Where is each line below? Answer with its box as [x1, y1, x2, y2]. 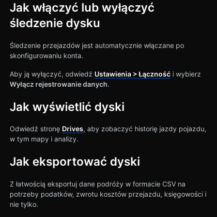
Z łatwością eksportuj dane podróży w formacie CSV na [10, 179, 186, 188]
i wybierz [170, 69, 201, 78]
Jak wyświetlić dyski [10, 99, 124, 114]
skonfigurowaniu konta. [10, 51, 83, 60]
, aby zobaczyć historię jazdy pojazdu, [83, 124, 206, 133]
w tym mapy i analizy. [10, 135, 78, 143]
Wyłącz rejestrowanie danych [10, 79, 108, 88]
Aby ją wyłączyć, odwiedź [10, 69, 94, 78]
